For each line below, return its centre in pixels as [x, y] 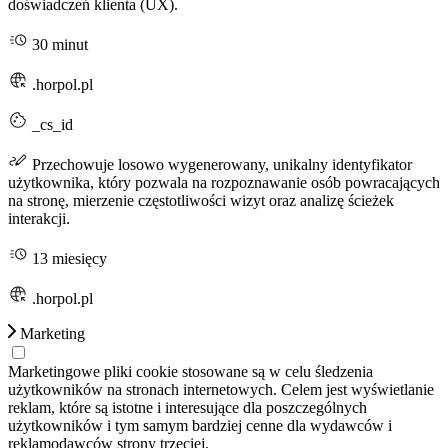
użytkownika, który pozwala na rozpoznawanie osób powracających [224, 182]
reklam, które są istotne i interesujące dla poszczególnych [187, 407]
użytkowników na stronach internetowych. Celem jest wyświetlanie [221, 389]
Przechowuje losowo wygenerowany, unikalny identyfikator [220, 164]
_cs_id [50, 124]
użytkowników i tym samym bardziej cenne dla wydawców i [200, 425]
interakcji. [39, 218]
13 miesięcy [67, 258]
